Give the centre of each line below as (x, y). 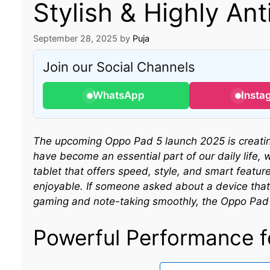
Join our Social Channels (119, 67)
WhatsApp (119, 96)
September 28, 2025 (75, 39)
